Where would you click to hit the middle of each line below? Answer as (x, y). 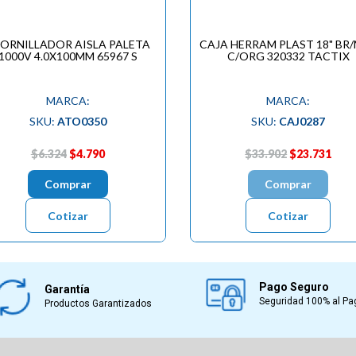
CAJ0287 (302, 121)
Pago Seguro (294, 286)
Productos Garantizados (99, 303)
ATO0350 (81, 121)
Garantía (68, 289)
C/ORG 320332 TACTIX (288, 56)
